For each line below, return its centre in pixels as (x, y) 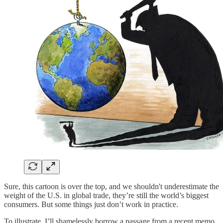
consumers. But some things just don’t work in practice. (91, 204)
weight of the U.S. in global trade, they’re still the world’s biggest (106, 195)
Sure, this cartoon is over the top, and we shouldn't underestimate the (111, 186)
